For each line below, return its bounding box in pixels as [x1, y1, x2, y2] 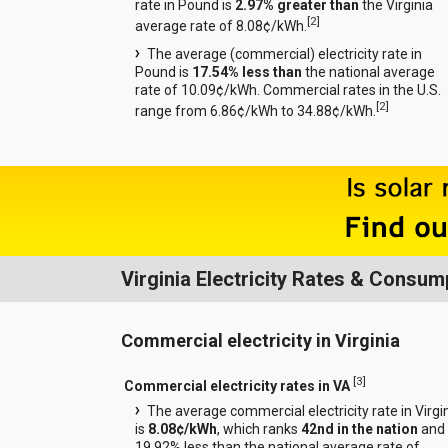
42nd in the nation [300, 421, 418, 438]
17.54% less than [191, 63, 302, 80]
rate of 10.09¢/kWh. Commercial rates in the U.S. [134, 81, 441, 98]
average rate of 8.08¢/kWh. [134, 17, 307, 34]
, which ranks [216, 421, 301, 438]
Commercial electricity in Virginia [120, 330, 400, 352]
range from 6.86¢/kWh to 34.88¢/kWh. [134, 102, 376, 119]
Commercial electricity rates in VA [123, 377, 350, 394]
